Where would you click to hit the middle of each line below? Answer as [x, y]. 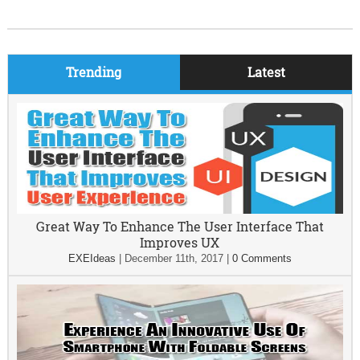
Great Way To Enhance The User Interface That [180, 226]
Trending [94, 72]
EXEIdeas [92, 258]
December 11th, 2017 [174, 258]
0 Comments [262, 258]
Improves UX [180, 242]
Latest [266, 72]
